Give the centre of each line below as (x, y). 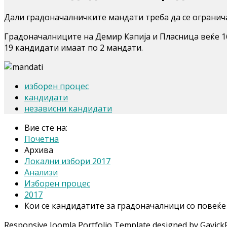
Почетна (42, 139)
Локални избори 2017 (67, 161)
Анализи (41, 172)
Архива (39, 150)
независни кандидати (68, 108)
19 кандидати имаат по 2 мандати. (73, 47)
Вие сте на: (48, 127)
